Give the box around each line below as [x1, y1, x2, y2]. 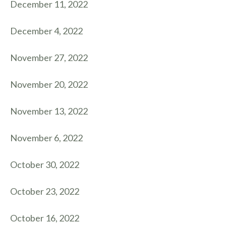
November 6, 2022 [10, 132, 83, 143]
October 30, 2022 [10, 159, 79, 170]
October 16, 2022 [10, 212, 79, 223]
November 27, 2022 [10, 52, 88, 63]
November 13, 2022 [10, 105, 88, 117]
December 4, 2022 [10, 25, 83, 36]
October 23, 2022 [10, 186, 79, 197]
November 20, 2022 [10, 79, 88, 90]
